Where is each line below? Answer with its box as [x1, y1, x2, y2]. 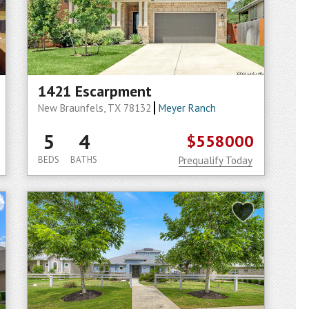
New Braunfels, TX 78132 [38, 101, 154, 114]
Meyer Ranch [158, 101, 216, 114]
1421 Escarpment [38, 81, 152, 101]
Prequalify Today [179, 154, 252, 167]
